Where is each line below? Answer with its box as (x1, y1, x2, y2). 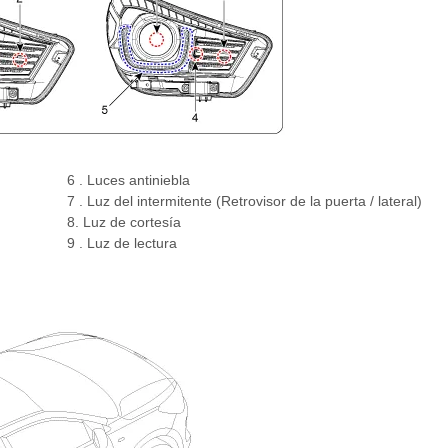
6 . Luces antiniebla (66, 172, 190, 189)
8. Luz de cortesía (66, 214, 181, 231)
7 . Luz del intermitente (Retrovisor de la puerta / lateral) (66, 193, 422, 210)
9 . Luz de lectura (66, 235, 177, 252)
